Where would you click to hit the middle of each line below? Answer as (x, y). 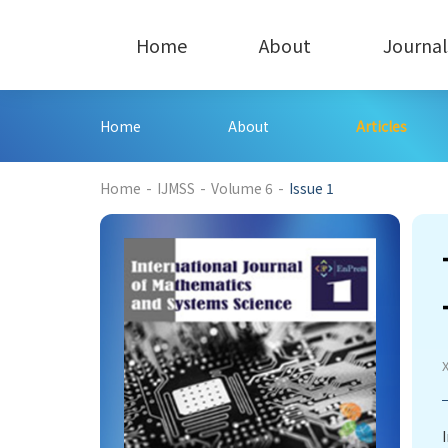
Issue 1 (311, 188)
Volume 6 (242, 188)
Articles (381, 126)
